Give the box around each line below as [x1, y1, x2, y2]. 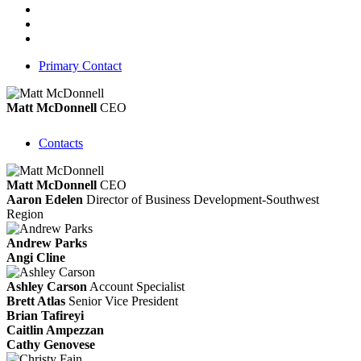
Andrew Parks [6, 235, 87, 250]
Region [6, 206, 44, 221]
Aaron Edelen [6, 192, 83, 206]
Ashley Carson [6, 279, 87, 293]
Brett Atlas [6, 293, 65, 308]
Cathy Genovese [6, 337, 95, 351]
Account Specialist [89, 279, 185, 293]
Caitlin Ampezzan [6, 322, 104, 337]
